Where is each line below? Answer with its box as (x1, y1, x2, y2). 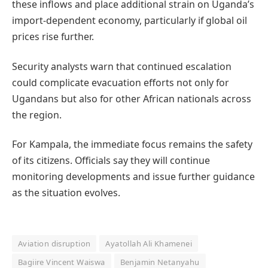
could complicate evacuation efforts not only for (12, 75, 229, 89)
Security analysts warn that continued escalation (12, 59, 232, 73)
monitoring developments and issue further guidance (12, 169, 255, 183)
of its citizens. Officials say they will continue (12, 153, 210, 167)
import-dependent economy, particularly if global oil (12, 14, 247, 28)
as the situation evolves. (12, 185, 120, 199)
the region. (12, 108, 62, 121)
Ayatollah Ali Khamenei (105, 238, 193, 249)
